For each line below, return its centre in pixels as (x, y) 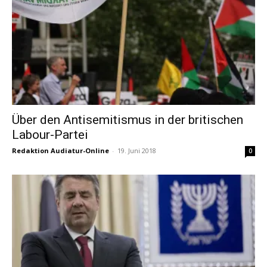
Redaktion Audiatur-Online (60, 151)
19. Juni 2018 (137, 151)
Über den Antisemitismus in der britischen (128, 120)
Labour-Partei (50, 135)
